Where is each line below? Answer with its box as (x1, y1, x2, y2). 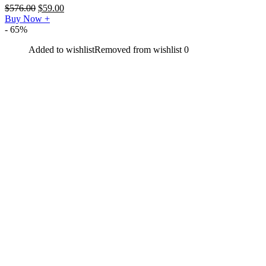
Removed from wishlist (94, 45, 182, 55)
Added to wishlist (28, 45, 94, 55)
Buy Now (5, 14, 45, 24)
